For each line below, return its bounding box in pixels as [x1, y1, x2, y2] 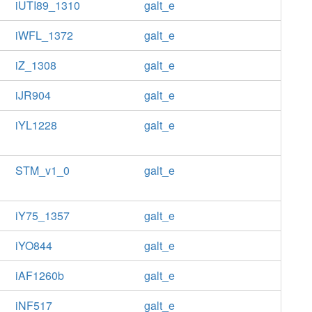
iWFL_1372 [15, 27, 73, 43]
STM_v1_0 [15, 162, 70, 178]
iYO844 [15, 237, 52, 253]
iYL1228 [15, 117, 57, 133]
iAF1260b [15, 267, 64, 283]
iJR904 [15, 87, 51, 103]
